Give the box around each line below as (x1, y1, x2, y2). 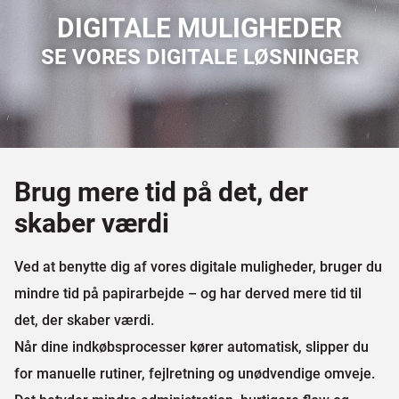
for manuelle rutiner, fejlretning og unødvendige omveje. (14, 365, 375, 382)
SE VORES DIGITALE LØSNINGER (40, 45, 359, 69)
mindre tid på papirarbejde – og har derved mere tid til (14, 285, 362, 302)
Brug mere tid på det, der (14, 177, 308, 208)
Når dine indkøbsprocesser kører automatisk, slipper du (14, 338, 369, 355)
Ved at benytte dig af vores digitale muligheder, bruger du (14, 258, 382, 275)
